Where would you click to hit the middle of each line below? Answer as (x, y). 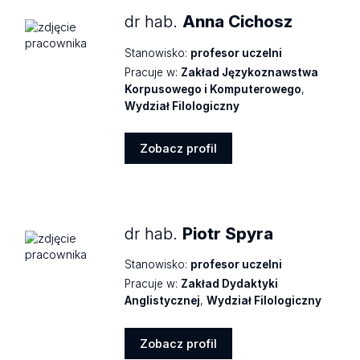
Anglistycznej (163, 301)
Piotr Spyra (228, 234)
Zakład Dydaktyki (230, 284)
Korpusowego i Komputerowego (213, 89)
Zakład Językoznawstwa (250, 72)
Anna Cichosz (238, 22)
